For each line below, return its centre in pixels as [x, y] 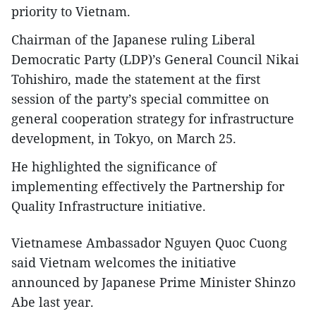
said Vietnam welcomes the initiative [124, 263]
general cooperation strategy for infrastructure [153, 119]
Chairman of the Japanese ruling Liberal [133, 40]
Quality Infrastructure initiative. [109, 206]
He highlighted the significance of [114, 167]
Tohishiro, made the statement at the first [136, 79]
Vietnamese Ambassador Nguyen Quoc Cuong [149, 243]
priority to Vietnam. [71, 12]
